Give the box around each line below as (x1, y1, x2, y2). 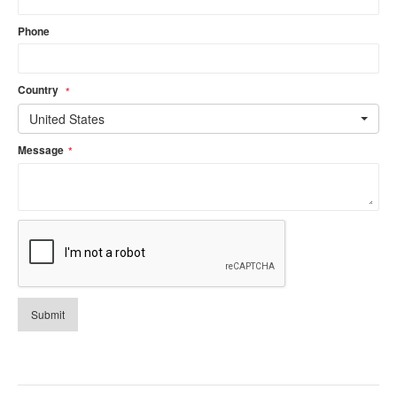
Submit (31, 307, 65, 322)
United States (29, 109, 105, 128)
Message (18, 141, 65, 158)
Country (18, 82, 62, 98)
